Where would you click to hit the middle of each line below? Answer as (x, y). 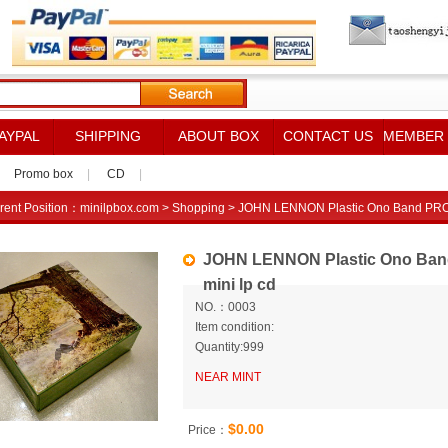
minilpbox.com (119, 208)
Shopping (198, 208)
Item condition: (234, 327)
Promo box (43, 174)
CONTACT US (328, 136)
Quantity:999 (229, 347)
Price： (208, 430)
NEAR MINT (228, 377)
